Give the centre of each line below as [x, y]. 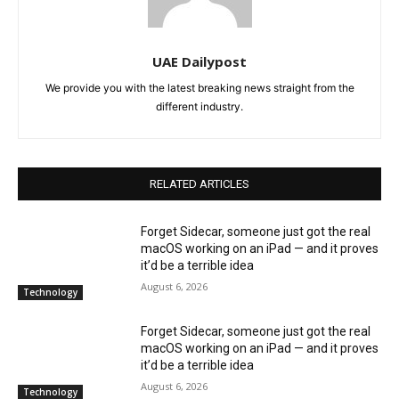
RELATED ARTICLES [199, 184]
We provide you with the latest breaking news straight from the [199, 88]
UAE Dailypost [199, 62]
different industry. [199, 107]
